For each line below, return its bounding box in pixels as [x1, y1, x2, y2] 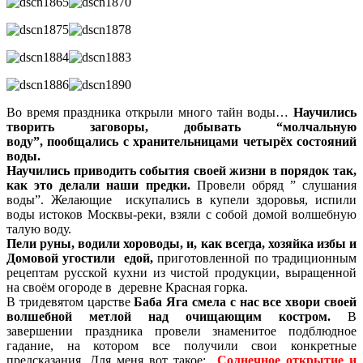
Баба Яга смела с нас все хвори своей [134, 294, 357, 309]
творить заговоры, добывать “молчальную [6, 119, 357, 134]
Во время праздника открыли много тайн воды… [6, 105, 293, 119]
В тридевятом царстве [6, 294, 135, 309]
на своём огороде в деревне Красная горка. [6, 280, 248, 294]
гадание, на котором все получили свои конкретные [6, 338, 357, 352]
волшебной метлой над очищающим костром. [6, 309, 331, 323]
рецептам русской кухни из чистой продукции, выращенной [6, 265, 357, 280]
